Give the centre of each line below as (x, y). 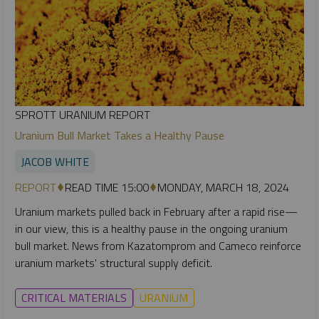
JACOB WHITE (55, 162)
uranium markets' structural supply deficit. (114, 263)
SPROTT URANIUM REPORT (83, 115)
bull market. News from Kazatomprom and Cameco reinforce (158, 246)
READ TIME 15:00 (107, 188)
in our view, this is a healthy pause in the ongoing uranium (151, 229)
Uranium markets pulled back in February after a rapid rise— (156, 212)
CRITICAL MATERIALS (74, 298)
